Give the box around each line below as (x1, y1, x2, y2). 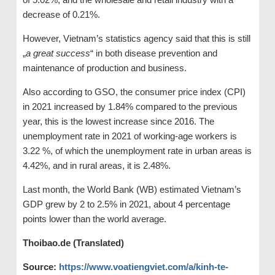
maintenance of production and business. (22, 62, 187, 73)
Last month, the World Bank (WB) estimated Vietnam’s (22, 184, 241, 195)
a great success (25, 47, 90, 58)
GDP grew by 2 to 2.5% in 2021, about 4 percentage (22, 198, 230, 209)
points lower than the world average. (22, 213, 166, 224)
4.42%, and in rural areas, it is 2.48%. (22, 160, 171, 171)
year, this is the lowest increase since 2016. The (22, 115, 214, 126)
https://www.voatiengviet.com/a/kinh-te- (58, 261, 228, 272)
